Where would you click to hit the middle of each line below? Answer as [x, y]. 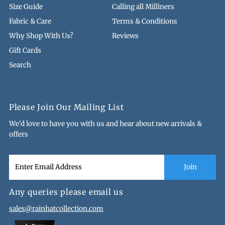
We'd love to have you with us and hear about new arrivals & [105, 124]
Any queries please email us [66, 192]
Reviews [125, 36]
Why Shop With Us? [41, 36]
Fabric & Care [30, 21]
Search [20, 65]
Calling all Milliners [143, 7]
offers [18, 134]
